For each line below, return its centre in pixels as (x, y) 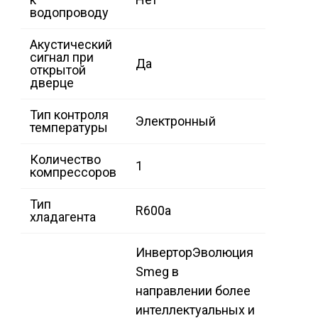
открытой (58, 70)
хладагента (63, 217)
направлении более (193, 291)
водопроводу (69, 13)
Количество (65, 160)
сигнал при (62, 57)
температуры (69, 128)
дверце (52, 83)
